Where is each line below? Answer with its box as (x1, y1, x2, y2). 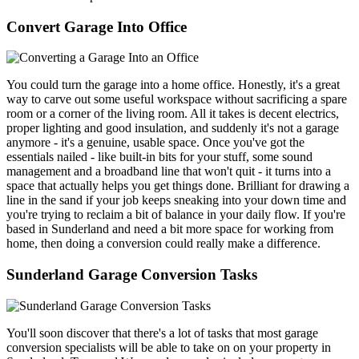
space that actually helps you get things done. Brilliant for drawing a (6, 179, 349, 193)
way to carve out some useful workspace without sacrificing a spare (6, 92, 347, 107)
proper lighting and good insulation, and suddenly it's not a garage (6, 121, 339, 135)
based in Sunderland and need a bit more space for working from (6, 222, 333, 236)
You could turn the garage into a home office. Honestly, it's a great (6, 78, 340, 92)
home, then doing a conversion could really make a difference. (6, 236, 321, 251)
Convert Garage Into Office (6, 18, 187, 35)
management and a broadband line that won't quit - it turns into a (6, 164, 331, 179)
